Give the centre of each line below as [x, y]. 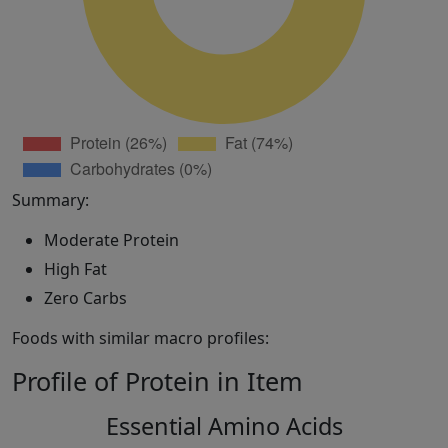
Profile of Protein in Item [157, 381]
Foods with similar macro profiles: [140, 338]
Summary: [50, 200]
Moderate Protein [111, 240]
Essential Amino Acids [224, 426]
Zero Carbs [85, 298]
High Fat [75, 269]
